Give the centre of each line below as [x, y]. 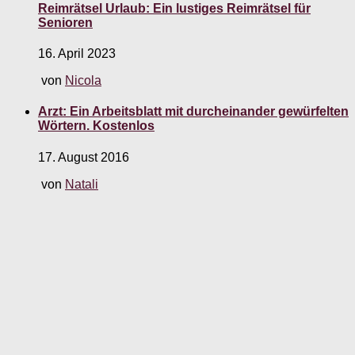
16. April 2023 [77, 54]
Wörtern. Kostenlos [96, 126]
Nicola [83, 81]
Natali [82, 184]
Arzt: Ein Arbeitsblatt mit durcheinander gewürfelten [193, 112]
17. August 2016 [84, 157]
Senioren [65, 22]
